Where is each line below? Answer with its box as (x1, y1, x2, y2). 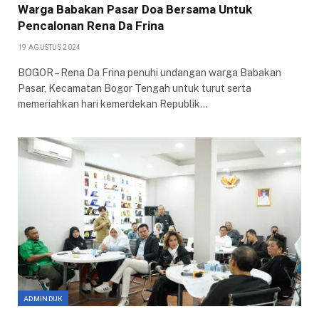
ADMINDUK (23, 293, 63, 303)
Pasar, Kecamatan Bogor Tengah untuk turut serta (18, 82, 251, 94)
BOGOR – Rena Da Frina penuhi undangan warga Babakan (18, 66, 281, 78)
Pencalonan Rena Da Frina (18, 18, 164, 33)
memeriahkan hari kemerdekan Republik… (18, 98, 208, 110)
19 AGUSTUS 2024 (18, 43, 81, 51)
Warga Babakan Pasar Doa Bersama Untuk (18, 1, 252, 16)
